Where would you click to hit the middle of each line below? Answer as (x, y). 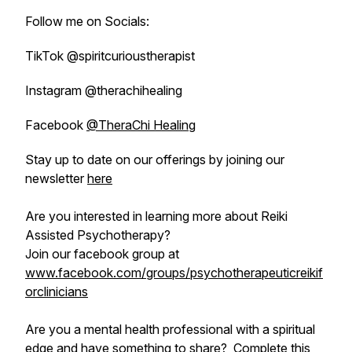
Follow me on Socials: (87, 21)
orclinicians (57, 291)
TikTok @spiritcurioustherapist (110, 56)
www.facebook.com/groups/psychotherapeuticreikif (174, 273)
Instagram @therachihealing (104, 90)
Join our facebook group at (102, 254)
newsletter (56, 178)
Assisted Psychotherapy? (98, 235)
